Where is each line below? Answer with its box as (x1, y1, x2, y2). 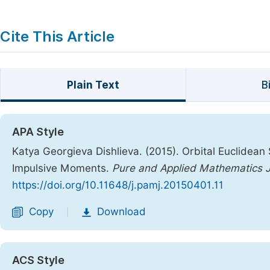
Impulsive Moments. (12, 162, 112, 174)
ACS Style (12, 254, 64, 266)
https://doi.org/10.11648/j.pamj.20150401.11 (12, 179, 224, 191)
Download (97, 206, 146, 218)
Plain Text (66, 79, 119, 91)
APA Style (12, 125, 64, 138)
